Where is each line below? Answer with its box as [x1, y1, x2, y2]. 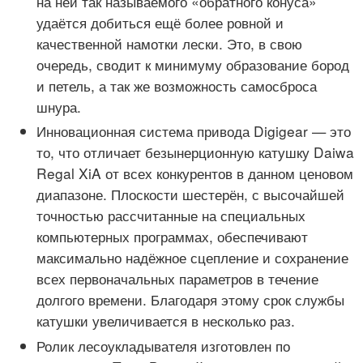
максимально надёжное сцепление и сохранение [36, 247, 348, 268]
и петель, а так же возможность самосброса [36, 75, 317, 96]
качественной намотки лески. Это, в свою [36, 33, 302, 54]
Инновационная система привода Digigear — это [36, 121, 351, 142]
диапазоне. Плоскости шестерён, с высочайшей [36, 184, 344, 205]
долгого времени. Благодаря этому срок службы [36, 289, 344, 310]
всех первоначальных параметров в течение [36, 268, 318, 289]
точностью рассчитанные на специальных [36, 205, 305, 226]
